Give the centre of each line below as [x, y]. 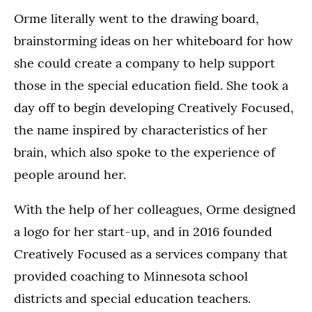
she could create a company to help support [145, 63]
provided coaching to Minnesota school [131, 276]
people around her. [70, 175]
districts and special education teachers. [132, 299]
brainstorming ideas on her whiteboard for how [153, 41]
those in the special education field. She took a [151, 86]
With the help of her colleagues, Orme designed [155, 210]
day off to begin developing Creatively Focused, [154, 108]
